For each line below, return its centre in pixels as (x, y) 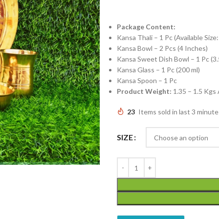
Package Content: (147, 27)
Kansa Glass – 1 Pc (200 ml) (158, 70)
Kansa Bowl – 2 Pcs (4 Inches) (162, 48)
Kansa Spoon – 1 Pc (147, 80)
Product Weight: (144, 91)
